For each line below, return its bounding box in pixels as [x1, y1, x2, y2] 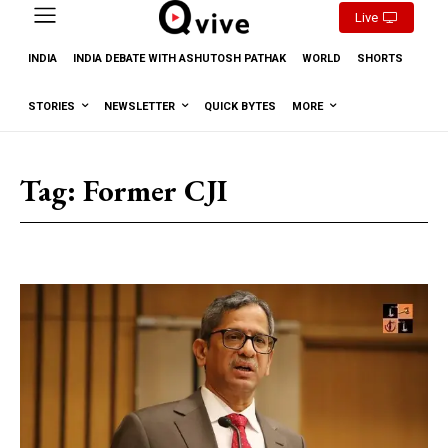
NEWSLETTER [104, 99, 175, 113]
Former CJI [83, 170, 227, 210]
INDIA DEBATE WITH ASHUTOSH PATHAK [73, 51, 286, 65]
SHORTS [357, 51, 403, 65]
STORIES [28, 99, 75, 113]
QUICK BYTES [204, 99, 276, 113]
